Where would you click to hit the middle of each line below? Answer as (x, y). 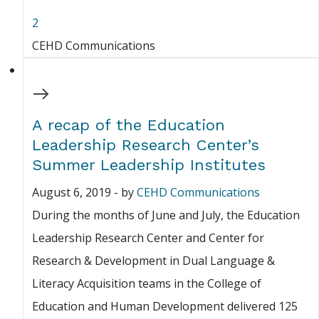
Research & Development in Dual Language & (153, 261)
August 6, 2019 (72, 193)
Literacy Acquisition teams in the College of (147, 284)
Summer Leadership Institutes (149, 165)
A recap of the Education (129, 125)
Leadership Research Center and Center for (148, 238)
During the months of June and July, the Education (166, 215)
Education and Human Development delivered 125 (165, 307)
